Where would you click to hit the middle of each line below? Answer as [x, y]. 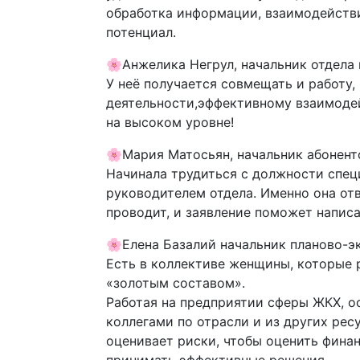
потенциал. [141, 32]
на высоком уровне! [170, 122]
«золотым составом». [176, 282]
